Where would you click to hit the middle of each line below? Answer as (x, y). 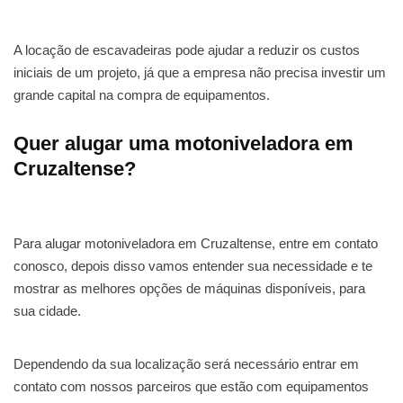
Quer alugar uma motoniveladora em (184, 144)
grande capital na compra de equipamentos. (142, 95)
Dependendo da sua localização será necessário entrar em (186, 364)
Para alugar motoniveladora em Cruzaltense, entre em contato (196, 244)
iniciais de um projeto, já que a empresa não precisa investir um (200, 73)
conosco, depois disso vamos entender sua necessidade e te (193, 266)
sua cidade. (47, 311)
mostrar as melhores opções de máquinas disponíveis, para (189, 289)
